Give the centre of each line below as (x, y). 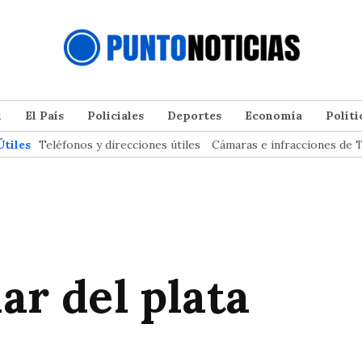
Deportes (194, 116)
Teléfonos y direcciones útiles (120, 145)
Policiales (116, 116)
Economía (274, 116)
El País (44, 116)
